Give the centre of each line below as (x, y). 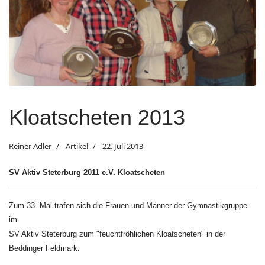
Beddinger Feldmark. (44, 248)
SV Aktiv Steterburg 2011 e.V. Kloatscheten (87, 172)
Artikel (76, 146)
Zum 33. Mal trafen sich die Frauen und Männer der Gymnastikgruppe (128, 205)
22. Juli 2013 (123, 146)
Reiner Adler (30, 146)
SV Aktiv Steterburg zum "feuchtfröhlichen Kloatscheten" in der (117, 234)
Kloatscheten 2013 (97, 117)
